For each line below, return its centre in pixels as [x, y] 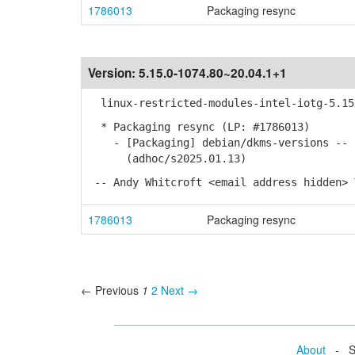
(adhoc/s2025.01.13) [167, 158]
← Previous [110, 290]
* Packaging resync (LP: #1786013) [199, 127]
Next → [179, 290]
